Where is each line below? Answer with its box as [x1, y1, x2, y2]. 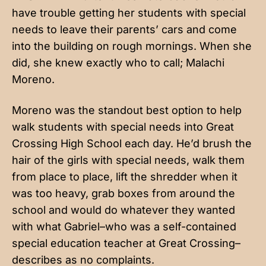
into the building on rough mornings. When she [12, 39, 252, 52]
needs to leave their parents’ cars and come [12, 23, 237, 36]
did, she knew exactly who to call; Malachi [12, 56, 224, 69]
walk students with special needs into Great [12, 120, 234, 133]
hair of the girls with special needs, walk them [12, 153, 245, 166]
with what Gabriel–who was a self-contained [12, 220, 236, 233]
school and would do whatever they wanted [12, 203, 235, 216]
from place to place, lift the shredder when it [12, 170, 237, 183]
